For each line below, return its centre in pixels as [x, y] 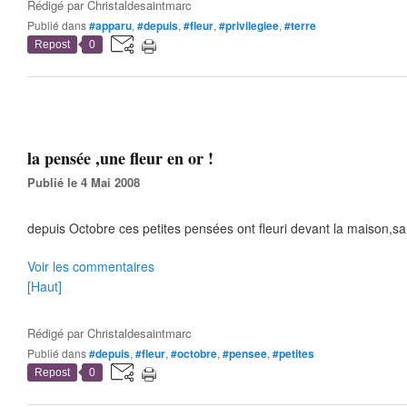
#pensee [245, 353]
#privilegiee [249, 25]
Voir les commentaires [91, 266]
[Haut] [45, 286]
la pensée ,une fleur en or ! [120, 158]
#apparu [110, 25]
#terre [300, 25]
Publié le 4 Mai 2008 [88, 182]
